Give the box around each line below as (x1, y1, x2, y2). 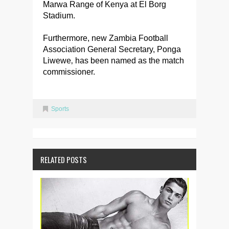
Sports (51, 105, 69, 112)
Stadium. (43, 11, 75, 20)
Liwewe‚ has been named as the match (43, 56, 184, 65)
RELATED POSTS (40, 154, 87, 165)
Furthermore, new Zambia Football (43, 34, 168, 42)
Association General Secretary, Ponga (43, 45, 181, 54)
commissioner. (43, 67, 95, 76)
